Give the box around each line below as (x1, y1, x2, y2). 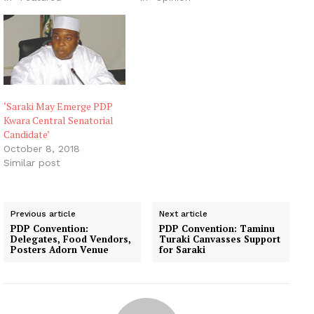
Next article (159, 208, 208, 219)
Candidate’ (4, 127, 50, 141)
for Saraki (159, 243, 206, 256)
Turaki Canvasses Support (159, 232, 281, 245)
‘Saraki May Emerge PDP (4, 99, 113, 113)
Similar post (4, 156, 60, 168)
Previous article (11, 208, 76, 219)
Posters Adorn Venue (11, 243, 109, 256)
